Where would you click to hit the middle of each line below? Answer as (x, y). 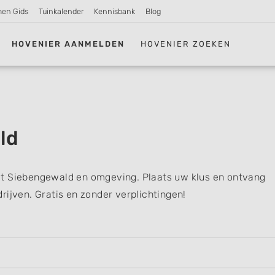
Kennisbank (114, 11)
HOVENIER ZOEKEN (186, 44)
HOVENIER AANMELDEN (68, 44)
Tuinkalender (61, 11)
